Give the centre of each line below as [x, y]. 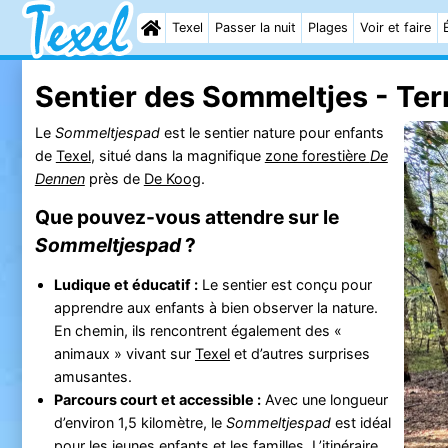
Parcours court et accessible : [157, 399]
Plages [327, 27]
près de [114, 178]
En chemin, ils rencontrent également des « [197, 330]
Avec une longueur [324, 399]
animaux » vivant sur [124, 353]
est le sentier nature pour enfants [271, 132]
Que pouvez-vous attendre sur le [186, 216]
